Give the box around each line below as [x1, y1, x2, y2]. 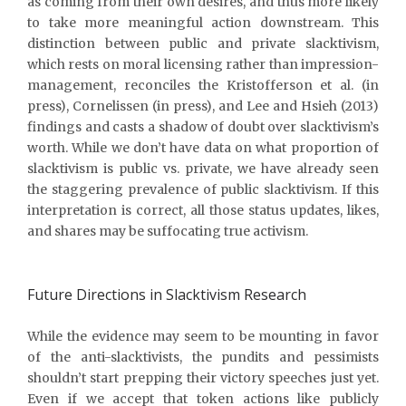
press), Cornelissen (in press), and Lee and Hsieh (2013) [27, 97, 379, 114]
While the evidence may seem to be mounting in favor [27, 327, 379, 344]
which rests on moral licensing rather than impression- [27, 55, 379, 72]
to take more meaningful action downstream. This [27, 14, 379, 31]
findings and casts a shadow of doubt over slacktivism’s [27, 118, 379, 135]
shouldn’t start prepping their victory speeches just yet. [27, 369, 379, 386]
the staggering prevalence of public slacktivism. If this [27, 180, 379, 198]
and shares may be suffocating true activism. [27, 222, 308, 239]
